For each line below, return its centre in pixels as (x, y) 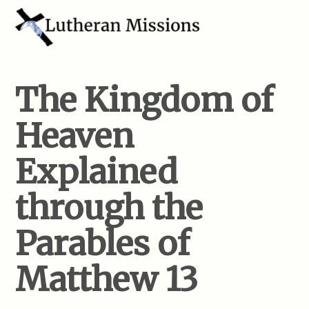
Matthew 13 (107, 279)
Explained (97, 172)
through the (109, 208)
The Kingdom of (144, 100)
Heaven (75, 136)
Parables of (103, 243)
